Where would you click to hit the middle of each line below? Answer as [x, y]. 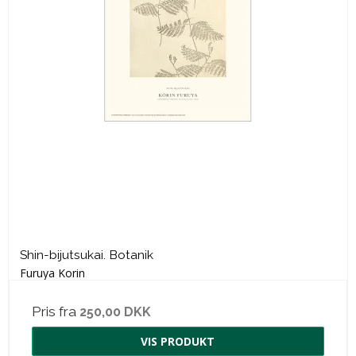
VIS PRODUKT [178, 342]
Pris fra [56, 312]
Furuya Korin [52, 273]
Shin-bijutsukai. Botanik [87, 255]
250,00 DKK [115, 312]
